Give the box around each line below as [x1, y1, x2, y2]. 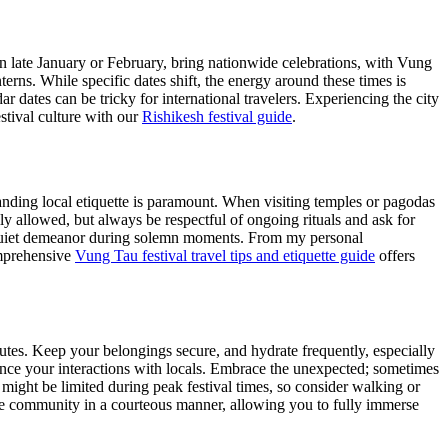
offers [375, 246, 415, 264]
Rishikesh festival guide [142, 107, 292, 125]
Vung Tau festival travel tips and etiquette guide [75, 246, 375, 264]
